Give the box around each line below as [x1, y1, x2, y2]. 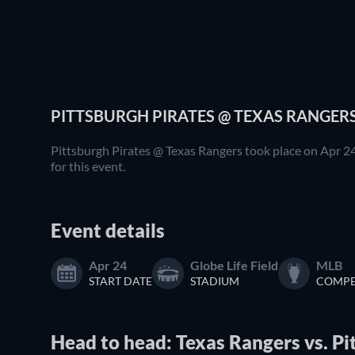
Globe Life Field [190, 257, 278, 273]
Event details [51, 218, 165, 242]
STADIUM [190, 273, 239, 288]
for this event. [51, 158, 125, 174]
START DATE [89, 273, 152, 288]
